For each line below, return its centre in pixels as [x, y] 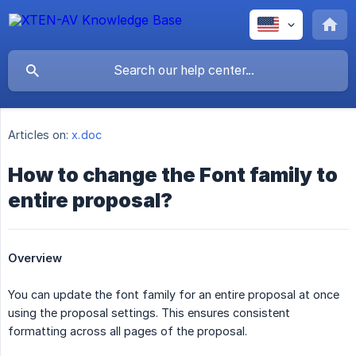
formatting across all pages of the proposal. [128, 331]
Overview [35, 258]
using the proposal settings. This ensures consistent [149, 313]
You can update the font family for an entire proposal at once [174, 295]
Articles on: [39, 135]
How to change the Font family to [173, 175]
